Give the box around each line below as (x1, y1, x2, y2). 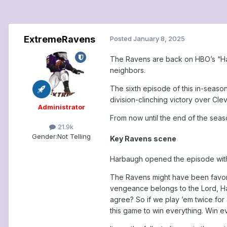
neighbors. (110, 66, 145, 75)
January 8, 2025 (133, 34, 185, 43)
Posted (110, 34, 133, 43)
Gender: (32, 132, 57, 141)
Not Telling (57, 132, 91, 141)
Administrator (37, 103, 85, 111)
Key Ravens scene (110, 134, 176, 143)
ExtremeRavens (23, 34, 95, 45)
